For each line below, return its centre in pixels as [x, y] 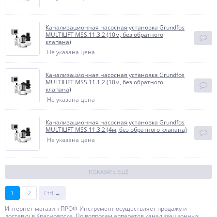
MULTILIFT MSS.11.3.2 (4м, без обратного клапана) [116, 130]
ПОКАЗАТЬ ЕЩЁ [108, 172]
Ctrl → [52, 193]
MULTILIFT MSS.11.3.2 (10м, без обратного [104, 35]
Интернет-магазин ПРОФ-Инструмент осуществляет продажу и [96, 209]
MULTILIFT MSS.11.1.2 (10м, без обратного [104, 82]
